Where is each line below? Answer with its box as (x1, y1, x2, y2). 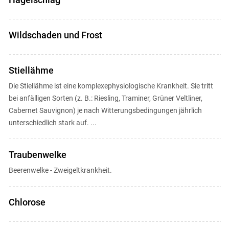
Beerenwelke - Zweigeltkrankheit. (8, 166, 112, 174)
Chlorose (8, 196, 45, 208)
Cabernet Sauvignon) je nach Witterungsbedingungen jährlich (8, 106, 202, 114)
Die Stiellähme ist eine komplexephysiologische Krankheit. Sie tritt (8, 81, 213, 90)
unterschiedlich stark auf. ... (8, 118, 97, 127)
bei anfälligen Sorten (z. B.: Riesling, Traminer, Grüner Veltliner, (8, 94, 202, 102)
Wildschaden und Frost (8, 29, 102, 40)
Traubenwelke (8, 149, 66, 160)
